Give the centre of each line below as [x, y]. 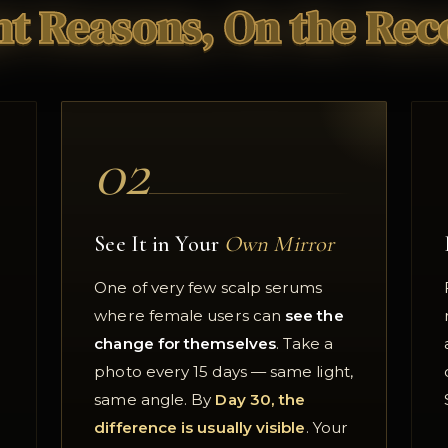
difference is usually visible [200, 428]
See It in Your [159, 244]
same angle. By [155, 400]
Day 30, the [260, 400]
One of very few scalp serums [208, 288]
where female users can [190, 316]
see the [314, 316]
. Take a [304, 344]
